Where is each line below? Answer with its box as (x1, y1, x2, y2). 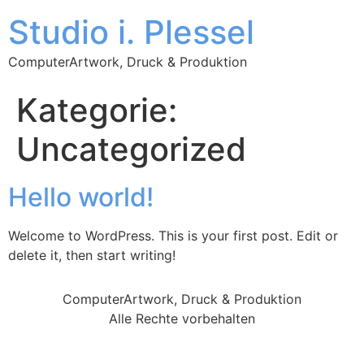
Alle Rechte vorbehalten (109, 310, 255, 327)
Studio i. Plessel (8, 12, 254, 52)
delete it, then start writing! (8, 247, 175, 263)
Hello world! (8, 181, 154, 213)
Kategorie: (16, 90, 177, 130)
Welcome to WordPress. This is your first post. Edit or (8, 227, 338, 244)
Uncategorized (16, 129, 246, 169)
